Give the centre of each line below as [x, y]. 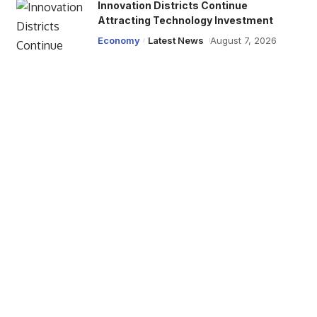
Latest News [176, 40]
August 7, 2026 [243, 40]
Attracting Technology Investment [185, 20]
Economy [119, 40]
